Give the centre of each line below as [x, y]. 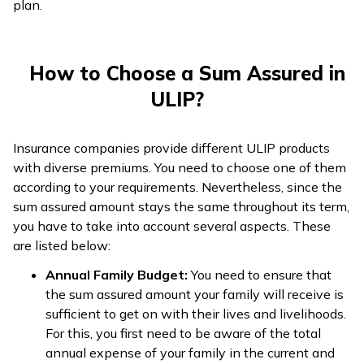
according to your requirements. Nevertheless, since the [178, 187]
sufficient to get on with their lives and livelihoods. [196, 314]
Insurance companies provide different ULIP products [171, 148]
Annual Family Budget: [117, 275]
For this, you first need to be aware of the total [183, 333]
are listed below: [62, 245]
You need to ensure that [260, 275]
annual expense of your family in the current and [190, 353]
